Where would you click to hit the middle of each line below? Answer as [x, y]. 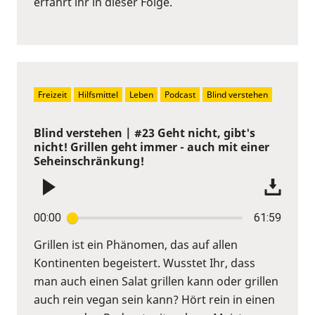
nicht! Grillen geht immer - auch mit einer [152, 147]
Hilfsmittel [98, 94]
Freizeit [52, 94]
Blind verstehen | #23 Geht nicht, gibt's [144, 133]
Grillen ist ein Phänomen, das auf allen [136, 244]
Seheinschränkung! [89, 161]
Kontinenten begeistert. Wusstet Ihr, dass [144, 263]
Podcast [180, 94]
